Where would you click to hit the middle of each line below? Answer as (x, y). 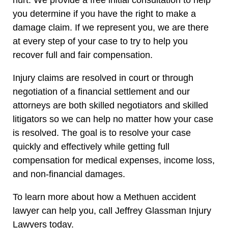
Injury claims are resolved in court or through (103, 78)
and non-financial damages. (69, 174)
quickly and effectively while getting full (91, 146)
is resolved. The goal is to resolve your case (102, 133)
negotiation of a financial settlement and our (101, 91)
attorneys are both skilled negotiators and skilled (110, 105)
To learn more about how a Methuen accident (104, 197)
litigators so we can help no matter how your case (113, 119)
